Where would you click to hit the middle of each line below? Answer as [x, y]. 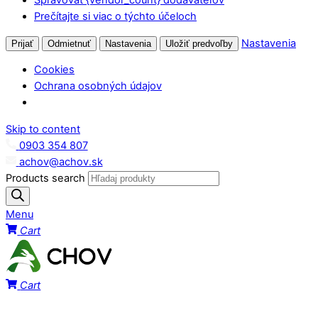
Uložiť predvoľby [199, 43]
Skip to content [43, 129]
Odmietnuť [69, 43]
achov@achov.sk [61, 161]
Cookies [54, 70]
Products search [47, 178]
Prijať [22, 43]
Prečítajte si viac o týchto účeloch [115, 16]
